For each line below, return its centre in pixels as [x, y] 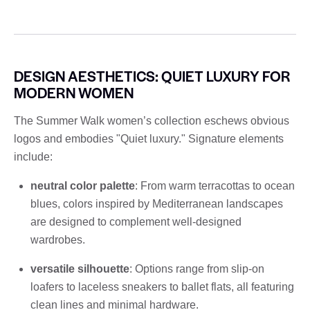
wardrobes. [58, 239]
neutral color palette [83, 185]
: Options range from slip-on [197, 268]
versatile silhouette [80, 268]
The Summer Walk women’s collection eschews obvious [152, 120]
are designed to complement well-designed [136, 221]
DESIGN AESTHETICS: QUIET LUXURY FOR [152, 75]
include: [33, 156]
